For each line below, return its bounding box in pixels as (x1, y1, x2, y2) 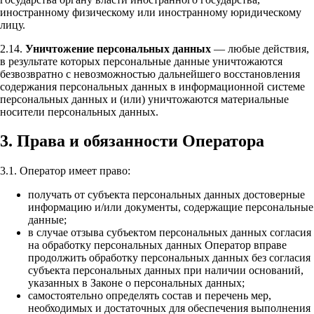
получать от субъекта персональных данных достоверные (28, 189, 305, 201)
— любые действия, (211, 42, 309, 55)
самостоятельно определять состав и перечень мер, (28, 289, 271, 302)
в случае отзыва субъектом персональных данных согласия (28, 226, 311, 239)
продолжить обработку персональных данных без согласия (28, 252, 310, 264)
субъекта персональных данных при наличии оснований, (28, 264, 303, 277)
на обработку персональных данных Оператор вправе (28, 239, 287, 252)
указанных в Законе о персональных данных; (28, 277, 245, 289)
